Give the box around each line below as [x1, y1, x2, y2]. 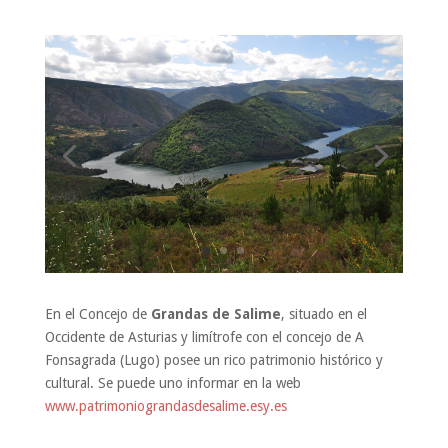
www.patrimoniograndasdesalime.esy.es [44, 397, 287, 414]
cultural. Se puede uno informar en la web [44, 374, 301, 391]
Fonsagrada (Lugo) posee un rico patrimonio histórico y [44, 351, 383, 368]
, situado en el [280, 305, 367, 322]
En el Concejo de [44, 305, 147, 322]
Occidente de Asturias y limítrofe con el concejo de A [44, 328, 364, 345]
